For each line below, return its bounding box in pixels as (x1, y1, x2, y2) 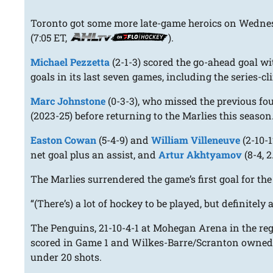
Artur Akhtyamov (158, 148, 243, 161)
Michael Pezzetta (30, 55, 110, 69)
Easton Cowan (30, 133, 97, 147)
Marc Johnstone (30, 94, 106, 108)
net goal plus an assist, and (30, 148, 159, 161)
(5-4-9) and (96, 133, 152, 147)
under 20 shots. (30, 250, 102, 264)
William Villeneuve (151, 133, 241, 147)
